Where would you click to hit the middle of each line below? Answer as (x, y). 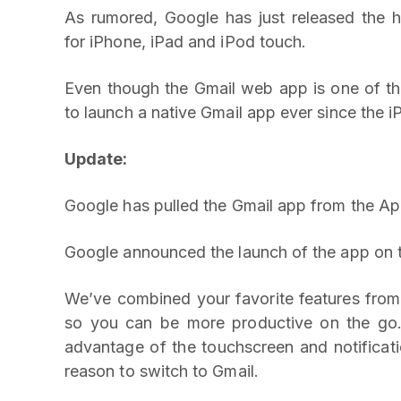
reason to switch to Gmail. (162, 371)
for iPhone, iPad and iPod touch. (186, 42)
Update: (96, 159)
